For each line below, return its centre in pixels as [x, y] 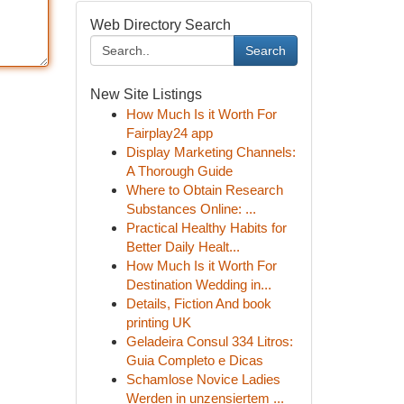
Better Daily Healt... [183, 247]
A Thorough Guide [179, 171]
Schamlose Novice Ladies [203, 379]
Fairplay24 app [169, 133]
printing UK [158, 322]
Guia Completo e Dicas [194, 360]
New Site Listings [146, 94]
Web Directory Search [160, 25]
